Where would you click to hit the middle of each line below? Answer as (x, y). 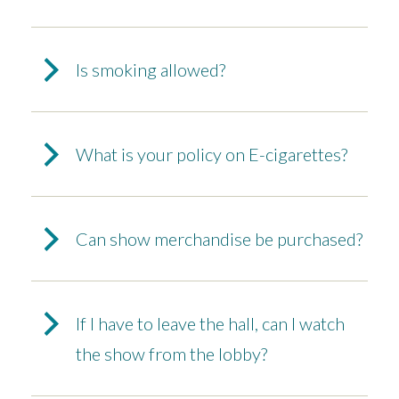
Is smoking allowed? (151, 70)
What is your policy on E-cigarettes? (212, 155)
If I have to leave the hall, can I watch (210, 324)
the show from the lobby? (171, 354)
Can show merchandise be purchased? (219, 239)
